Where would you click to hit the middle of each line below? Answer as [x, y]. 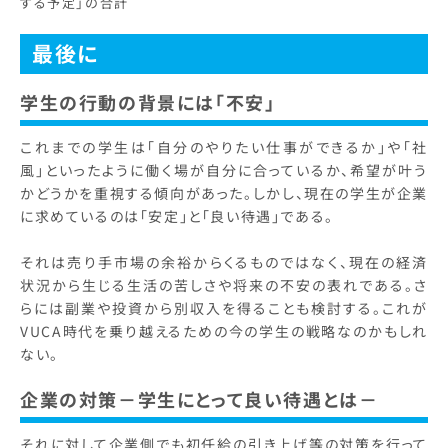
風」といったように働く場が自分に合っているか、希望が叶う [224, 170]
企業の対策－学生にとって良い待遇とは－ [199, 399]
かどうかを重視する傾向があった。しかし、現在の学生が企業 [224, 193]
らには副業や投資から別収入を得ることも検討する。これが [224, 308]
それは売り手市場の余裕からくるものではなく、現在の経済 [224, 262]
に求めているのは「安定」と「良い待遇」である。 [179, 216]
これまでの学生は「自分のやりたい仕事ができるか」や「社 [224, 147]
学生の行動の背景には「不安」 [150, 102]
